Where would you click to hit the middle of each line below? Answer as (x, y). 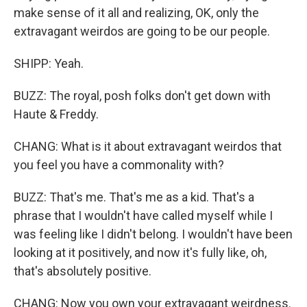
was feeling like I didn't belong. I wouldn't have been (153, 234)
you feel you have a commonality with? (119, 165)
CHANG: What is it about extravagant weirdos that (148, 146)
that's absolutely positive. (83, 271)
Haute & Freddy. (56, 114)
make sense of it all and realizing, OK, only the (136, 13)
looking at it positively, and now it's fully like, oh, (140, 253)
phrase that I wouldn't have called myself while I (143, 216)
